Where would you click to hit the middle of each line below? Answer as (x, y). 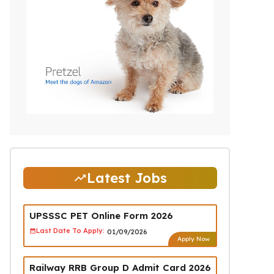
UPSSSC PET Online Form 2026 (101, 215)
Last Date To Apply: (70, 231)
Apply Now (193, 239)
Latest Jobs (127, 178)
